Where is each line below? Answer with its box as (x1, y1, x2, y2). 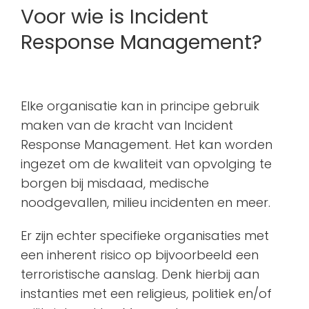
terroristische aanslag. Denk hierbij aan (21, 266, 259, 283)
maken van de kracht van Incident (21, 117, 233, 134)
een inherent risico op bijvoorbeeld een (21, 246, 259, 264)
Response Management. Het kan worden (21, 136, 272, 154)
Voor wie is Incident (21, 3, 208, 31)
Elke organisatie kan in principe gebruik (21, 97, 259, 115)
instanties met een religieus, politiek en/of (21, 285, 272, 303)
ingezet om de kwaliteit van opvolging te (21, 155, 272, 173)
